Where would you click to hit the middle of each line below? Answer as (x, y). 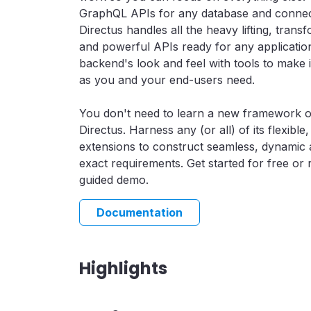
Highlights (123, 268)
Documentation (140, 212)
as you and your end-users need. (167, 80)
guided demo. (114, 180)
